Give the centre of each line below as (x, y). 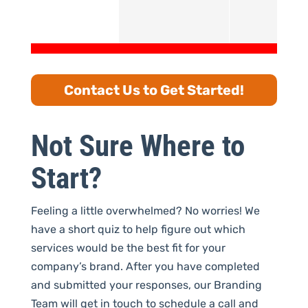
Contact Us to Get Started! (154, 90)
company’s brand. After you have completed (145, 266)
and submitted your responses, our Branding (146, 285)
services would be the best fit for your (128, 247)
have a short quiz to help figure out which (138, 229)
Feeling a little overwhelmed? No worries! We (145, 210)
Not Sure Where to (137, 145)
